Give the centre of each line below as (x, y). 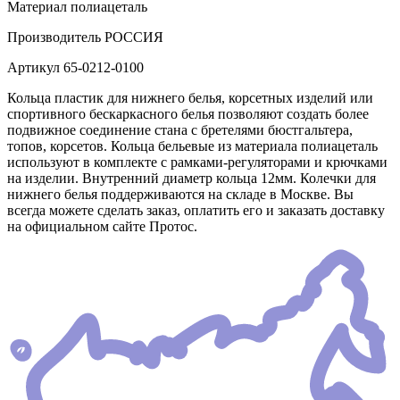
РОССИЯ (132, 37)
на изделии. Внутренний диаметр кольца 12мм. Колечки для (192, 179)
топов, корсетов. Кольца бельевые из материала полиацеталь (192, 146)
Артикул (33, 68)
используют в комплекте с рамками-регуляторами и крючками (197, 162)
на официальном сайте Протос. (102, 227)
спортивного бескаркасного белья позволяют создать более (188, 114)
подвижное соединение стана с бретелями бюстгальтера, (180, 130)
